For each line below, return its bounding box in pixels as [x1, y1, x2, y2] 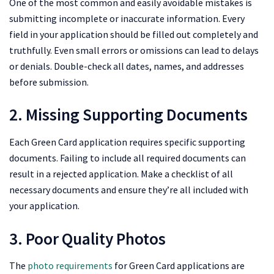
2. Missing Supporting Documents [9, 104, 248, 125]
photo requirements [28, 259, 113, 272]
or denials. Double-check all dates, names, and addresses [9, 59, 244, 72]
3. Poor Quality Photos [9, 228, 166, 249]
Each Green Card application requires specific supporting [9, 135, 245, 148]
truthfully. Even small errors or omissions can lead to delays [9, 43, 259, 56]
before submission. [9, 75, 89, 88]
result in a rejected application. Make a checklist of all [9, 167, 233, 180]
